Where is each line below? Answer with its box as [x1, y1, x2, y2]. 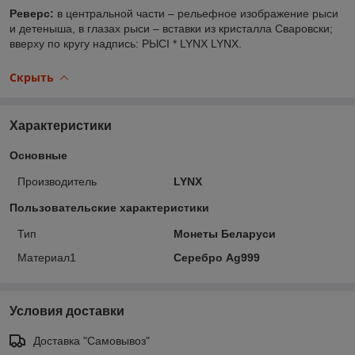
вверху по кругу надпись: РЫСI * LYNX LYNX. [10, 36, 245, 50]
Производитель [17, 174, 97, 188]
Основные [10, 148, 67, 162]
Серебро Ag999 [173, 250, 260, 264]
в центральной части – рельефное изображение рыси [54, 6, 338, 20]
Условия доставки [10, 303, 124, 318]
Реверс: [10, 6, 54, 20]
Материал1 [17, 250, 76, 264]
